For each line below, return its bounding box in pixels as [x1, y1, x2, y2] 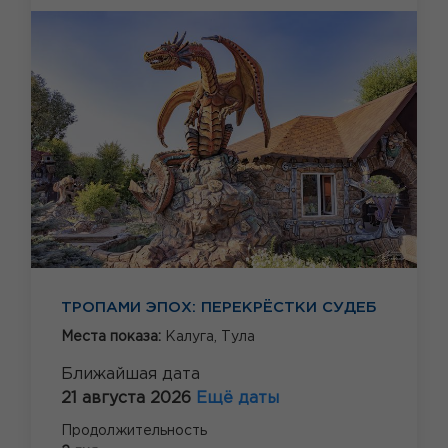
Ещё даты [196, 391, 279, 407]
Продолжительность [61, 425, 207, 438]
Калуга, [165, 331, 221, 344]
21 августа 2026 [61, 391, 196, 407]
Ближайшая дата [61, 367, 200, 383]
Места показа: [61, 331, 165, 344]
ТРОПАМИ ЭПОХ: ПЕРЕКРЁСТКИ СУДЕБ [61, 301, 377, 315]
